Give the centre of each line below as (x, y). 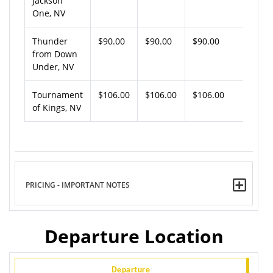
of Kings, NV (57, 107)
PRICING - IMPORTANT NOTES (78, 185)
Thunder (50, 41)
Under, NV (53, 66)
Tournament (58, 94)
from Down (55, 54)
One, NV (49, 13)
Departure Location (134, 236)
